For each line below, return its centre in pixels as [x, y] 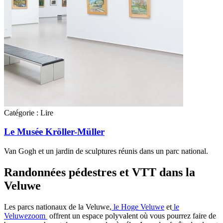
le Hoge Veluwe [138, 207]
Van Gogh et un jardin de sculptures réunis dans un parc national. [106, 151]
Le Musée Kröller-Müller [54, 132]
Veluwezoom [26, 216]
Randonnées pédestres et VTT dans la [100, 172]
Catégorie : [21, 112]
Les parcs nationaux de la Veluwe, [58, 207]
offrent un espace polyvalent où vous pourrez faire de [132, 216]
